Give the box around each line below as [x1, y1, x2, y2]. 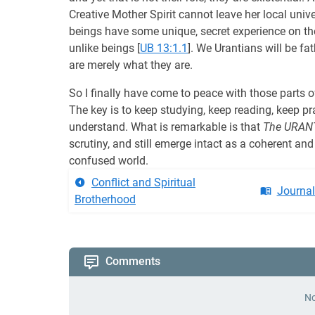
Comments [105, 255, 160, 268]
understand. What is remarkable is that [69, 120, 263, 134]
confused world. [69, 154, 148, 167]
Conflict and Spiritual [91, 176, 195, 189]
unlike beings [69, 41, 137, 55]
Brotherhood [75, 193, 136, 206]
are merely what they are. [69, 58, 193, 72]
